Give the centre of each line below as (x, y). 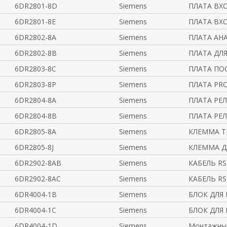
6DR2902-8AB (38, 163)
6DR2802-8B (35, 53)
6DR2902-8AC (37, 179)
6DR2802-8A (35, 37)
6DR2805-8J (34, 147)
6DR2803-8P (35, 84)
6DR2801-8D (36, 6)
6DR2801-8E (35, 22)
